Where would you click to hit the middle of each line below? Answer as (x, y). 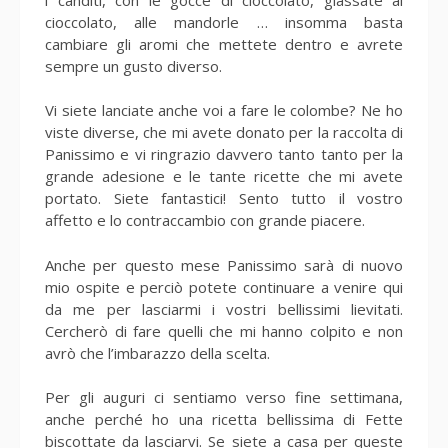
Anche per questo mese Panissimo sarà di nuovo (224, 264)
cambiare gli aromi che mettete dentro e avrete (224, 43)
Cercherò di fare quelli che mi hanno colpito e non (224, 330)
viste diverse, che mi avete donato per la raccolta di (224, 132)
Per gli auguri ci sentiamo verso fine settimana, (224, 397)
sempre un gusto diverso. (133, 65)
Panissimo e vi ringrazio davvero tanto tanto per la (224, 154)
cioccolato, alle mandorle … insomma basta (224, 21)
